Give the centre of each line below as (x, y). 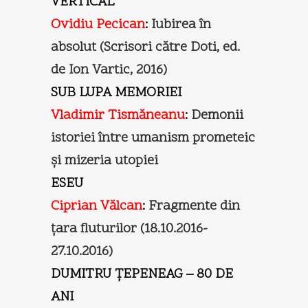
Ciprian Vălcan (97, 206)
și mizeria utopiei (104, 161)
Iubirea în (181, 24)
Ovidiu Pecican (98, 24)
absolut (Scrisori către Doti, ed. (145, 47)
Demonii (217, 115)
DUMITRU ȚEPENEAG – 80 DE (142, 274)
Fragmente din (194, 206)
